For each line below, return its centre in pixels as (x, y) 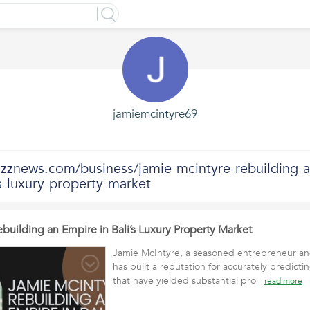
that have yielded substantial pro (189, 281)
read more (283, 281)
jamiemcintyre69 (155, 114)
